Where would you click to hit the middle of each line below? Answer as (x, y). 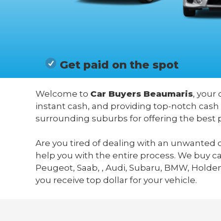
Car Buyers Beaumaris (142, 93)
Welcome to (63, 93)
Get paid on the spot (119, 65)
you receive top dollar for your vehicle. (116, 180)
